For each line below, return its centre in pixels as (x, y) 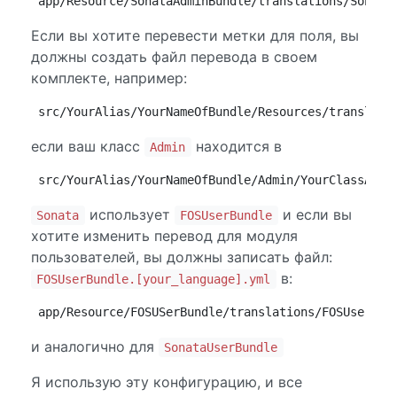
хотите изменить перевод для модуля (164, 236)
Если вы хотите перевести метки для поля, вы (195, 35)
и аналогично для (95, 346)
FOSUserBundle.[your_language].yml (154, 279)
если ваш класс (88, 146)
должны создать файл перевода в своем (174, 57)
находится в (236, 146)
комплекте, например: (109, 78)
